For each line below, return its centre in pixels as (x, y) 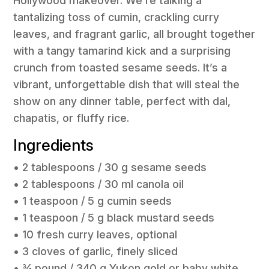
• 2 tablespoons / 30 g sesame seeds (110, 167)
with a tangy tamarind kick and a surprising (122, 50)
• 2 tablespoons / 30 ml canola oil (99, 184)
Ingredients (54, 145)
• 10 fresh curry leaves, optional (95, 234)
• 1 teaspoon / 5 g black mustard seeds (114, 217)
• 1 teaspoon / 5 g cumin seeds (93, 201)
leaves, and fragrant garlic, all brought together (134, 34)
